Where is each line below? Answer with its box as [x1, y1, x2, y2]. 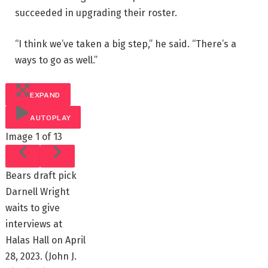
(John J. [45, 250, 77, 262]
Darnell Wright [5, 185, 70, 197]
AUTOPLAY [30, 113, 71, 122]
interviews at [5, 218, 63, 230]
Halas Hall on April [5, 234, 86, 246]
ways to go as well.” [15, 54, 98, 66]
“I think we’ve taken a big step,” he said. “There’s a [15, 38, 236, 50]
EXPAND [30, 90, 60, 99]
